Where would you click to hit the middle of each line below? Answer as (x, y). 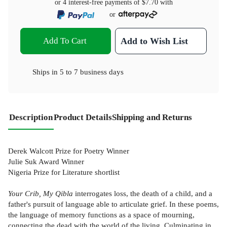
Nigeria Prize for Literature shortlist (64, 172)
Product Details (83, 117)
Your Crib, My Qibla (41, 194)
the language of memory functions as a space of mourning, (101, 215)
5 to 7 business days (92, 71)
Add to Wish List (155, 41)
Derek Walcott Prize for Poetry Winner (69, 151)
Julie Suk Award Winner (46, 162)
